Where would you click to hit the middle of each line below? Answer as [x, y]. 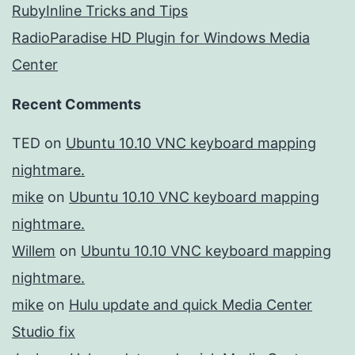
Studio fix [44, 332]
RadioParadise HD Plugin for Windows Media [161, 38]
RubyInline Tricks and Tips [100, 11]
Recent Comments [76, 105]
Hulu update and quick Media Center [191, 305]
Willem [34, 251]
